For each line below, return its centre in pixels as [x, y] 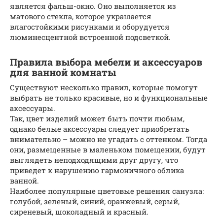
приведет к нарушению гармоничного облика [97, 170]
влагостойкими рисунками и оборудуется [90, 26]
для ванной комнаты [63, 72]
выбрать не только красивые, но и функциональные [109, 97]
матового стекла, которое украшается [81, 16]
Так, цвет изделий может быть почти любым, [97, 118]
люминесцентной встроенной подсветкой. [90, 37]
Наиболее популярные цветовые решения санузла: [107, 191]
